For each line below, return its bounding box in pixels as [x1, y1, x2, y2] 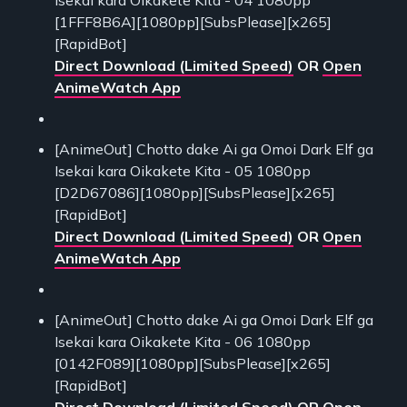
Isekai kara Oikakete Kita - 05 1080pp [55, 161, 311, 180]
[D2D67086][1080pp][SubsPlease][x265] [55, 183, 335, 202]
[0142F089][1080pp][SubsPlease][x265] [55, 353, 331, 372]
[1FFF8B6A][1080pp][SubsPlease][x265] [55, 12, 332, 31]
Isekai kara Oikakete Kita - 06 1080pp [55, 332, 311, 351]
